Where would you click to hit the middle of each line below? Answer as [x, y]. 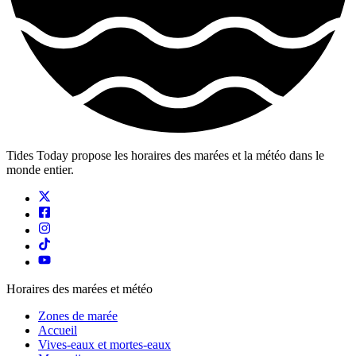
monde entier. [40, 169]
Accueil [58, 330]
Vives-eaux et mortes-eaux [104, 344]
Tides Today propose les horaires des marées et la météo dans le [165, 155]
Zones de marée [78, 315]
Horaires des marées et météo [79, 288]
